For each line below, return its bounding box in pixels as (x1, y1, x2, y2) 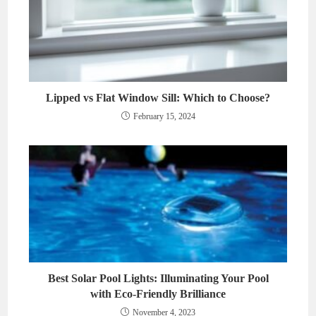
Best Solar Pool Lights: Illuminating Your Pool (47, 272, 269, 284)
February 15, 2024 (133, 111, 195, 122)
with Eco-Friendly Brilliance (90, 287, 226, 300)
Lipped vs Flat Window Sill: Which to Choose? (46, 92, 270, 104)
